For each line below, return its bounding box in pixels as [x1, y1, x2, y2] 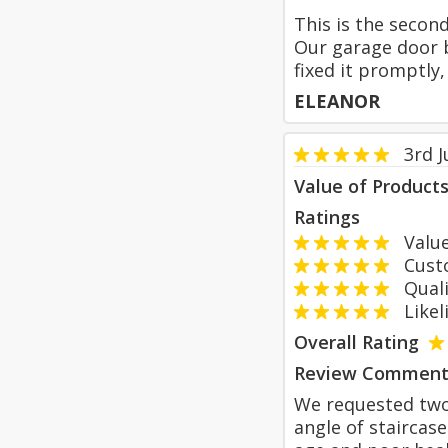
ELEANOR [294, 89, 380, 113]
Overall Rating [294, 330, 419, 354]
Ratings [294, 205, 360, 229]
